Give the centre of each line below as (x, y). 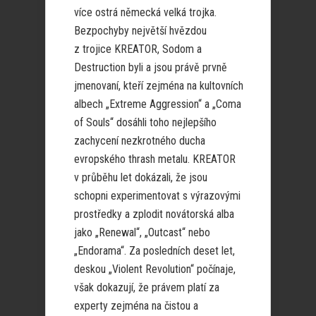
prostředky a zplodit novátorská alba (154, 214)
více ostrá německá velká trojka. (145, 12)
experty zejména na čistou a (136, 305)
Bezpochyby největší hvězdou (140, 30)
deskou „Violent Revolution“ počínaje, (155, 269)
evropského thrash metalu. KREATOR (155, 159)
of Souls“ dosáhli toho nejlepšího (145, 122)
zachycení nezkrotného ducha (140, 140)
